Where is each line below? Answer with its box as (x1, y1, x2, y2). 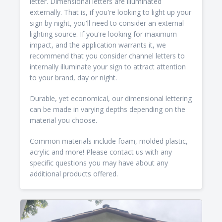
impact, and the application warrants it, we (30, 40, 166, 50)
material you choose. (30, 115, 97, 125)
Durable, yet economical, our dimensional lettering (30, 94, 192, 103)
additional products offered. (30, 169, 118, 178)
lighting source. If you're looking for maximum (30, 29, 177, 39)
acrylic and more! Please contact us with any (30, 147, 172, 157)
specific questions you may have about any (30, 158, 168, 167)
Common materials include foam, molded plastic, (30, 136, 188, 146)
